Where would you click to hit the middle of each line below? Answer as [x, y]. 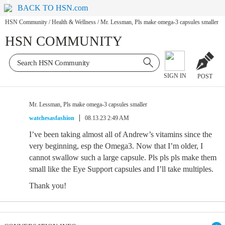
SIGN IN [175, 76]
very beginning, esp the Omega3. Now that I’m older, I [116, 146]
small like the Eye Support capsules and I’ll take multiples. [121, 169]
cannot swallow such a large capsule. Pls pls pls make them [123, 157]
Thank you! [48, 186]
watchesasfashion [52, 118]
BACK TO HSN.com [53, 8]
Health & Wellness [74, 22]
